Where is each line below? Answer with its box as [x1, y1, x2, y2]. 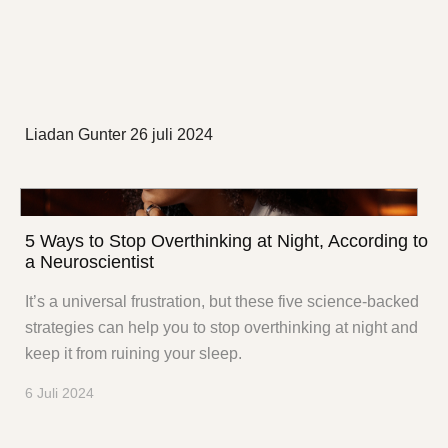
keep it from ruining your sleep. [25, 345, 242, 363]
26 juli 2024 [130, 125, 213, 143]
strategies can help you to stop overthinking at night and [25, 319, 418, 337]
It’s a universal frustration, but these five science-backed [25, 293, 419, 311]
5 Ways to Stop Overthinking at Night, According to [25, 231, 428, 252]
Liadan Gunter [25, 125, 126, 143]
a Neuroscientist [25, 252, 154, 273]
